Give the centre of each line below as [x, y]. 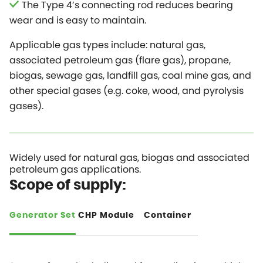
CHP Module [106, 215]
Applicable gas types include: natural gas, [107, 45]
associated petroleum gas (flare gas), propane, [120, 60]
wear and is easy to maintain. [78, 21]
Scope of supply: [68, 186]
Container [167, 215]
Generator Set [43, 215]
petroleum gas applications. [75, 170]
